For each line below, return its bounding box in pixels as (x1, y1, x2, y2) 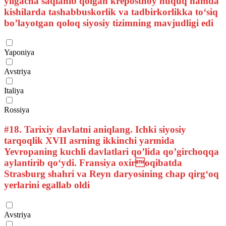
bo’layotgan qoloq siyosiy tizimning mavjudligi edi (4, 17, 213, 28)
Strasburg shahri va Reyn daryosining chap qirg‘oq (4, 168, 219, 180)
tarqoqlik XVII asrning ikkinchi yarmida (4, 135, 175, 146)
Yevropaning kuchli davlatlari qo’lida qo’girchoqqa (4, 146, 219, 157)
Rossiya (4, 105, 29, 115)
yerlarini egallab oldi (4, 180, 90, 191)
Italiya (4, 86, 24, 95)
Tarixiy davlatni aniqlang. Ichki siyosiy (22, 124, 186, 135)
